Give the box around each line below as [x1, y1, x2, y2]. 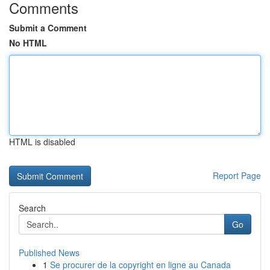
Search [19, 202, 46, 214]
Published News [19, 246, 80, 259]
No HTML [9, 37, 47, 49]
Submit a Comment [9, 22, 87, 34]
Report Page [213, 169, 261, 181]
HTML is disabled [9, 136, 75, 148]
